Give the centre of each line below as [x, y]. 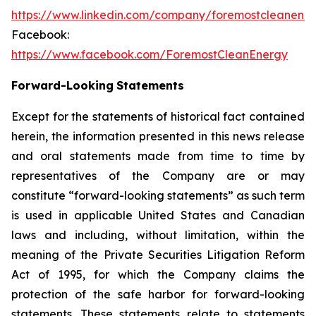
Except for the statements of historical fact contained [158, 116]
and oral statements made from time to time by [158, 156]
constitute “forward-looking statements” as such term [158, 195]
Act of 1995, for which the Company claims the [158, 274]
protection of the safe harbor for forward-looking [158, 294]
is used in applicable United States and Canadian [158, 215]
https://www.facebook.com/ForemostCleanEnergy [150, 54]
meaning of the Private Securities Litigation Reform [158, 255]
